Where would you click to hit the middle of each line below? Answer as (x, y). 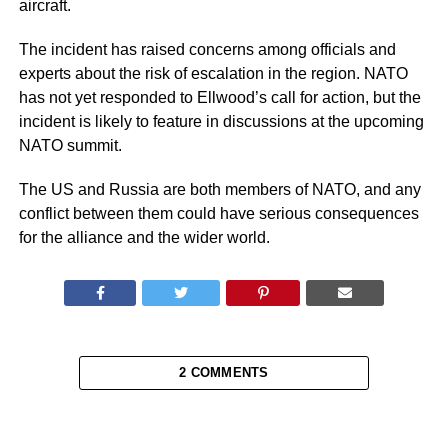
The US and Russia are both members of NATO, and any (219, 190)
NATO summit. (70, 146)
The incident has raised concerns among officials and (207, 50)
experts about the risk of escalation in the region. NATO (213, 74)
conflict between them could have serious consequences (218, 214)
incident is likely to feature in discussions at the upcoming (221, 122)
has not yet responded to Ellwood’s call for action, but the (219, 98)
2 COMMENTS (224, 373)
